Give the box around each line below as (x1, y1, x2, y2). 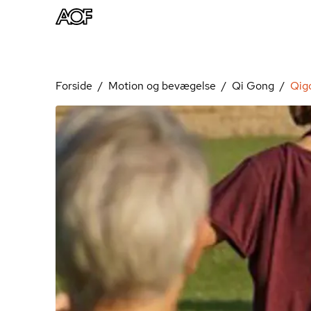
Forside (56, 78, 92, 93)
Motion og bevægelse (108, 78, 216, 93)
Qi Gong (232, 78, 274, 93)
